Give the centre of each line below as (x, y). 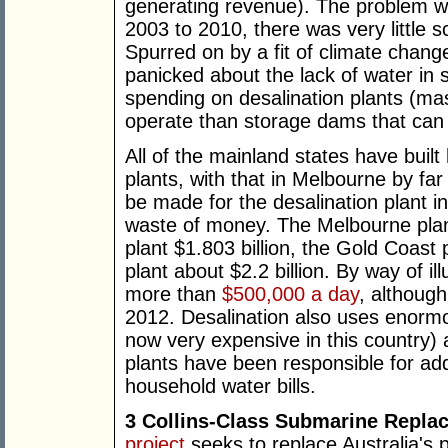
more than (173, 294)
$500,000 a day (290, 294)
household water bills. (220, 386)
